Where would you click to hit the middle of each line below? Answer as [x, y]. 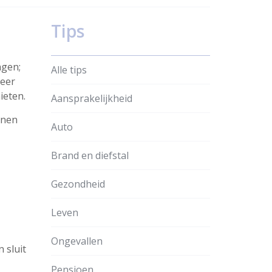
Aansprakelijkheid [91, 98]
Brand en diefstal [90, 155]
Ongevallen [76, 241]
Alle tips [69, 70]
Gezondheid [78, 184]
